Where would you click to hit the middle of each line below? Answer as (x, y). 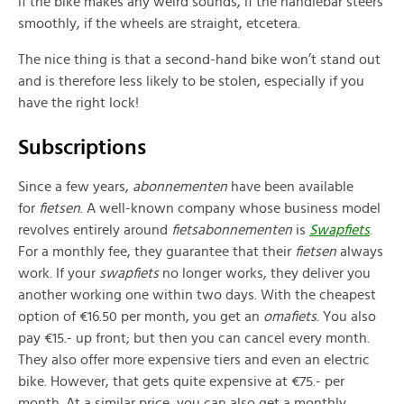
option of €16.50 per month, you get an (141, 317)
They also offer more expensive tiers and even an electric (194, 360)
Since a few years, (75, 187)
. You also (346, 317)
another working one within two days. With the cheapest (197, 295)
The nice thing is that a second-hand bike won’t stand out (199, 60)
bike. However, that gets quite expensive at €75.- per (181, 382)
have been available (292, 187)
